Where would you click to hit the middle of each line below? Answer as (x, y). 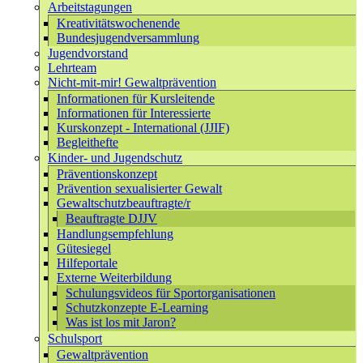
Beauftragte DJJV (111, 218)
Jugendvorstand (88, 53)
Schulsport (75, 338)
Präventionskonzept (107, 174)
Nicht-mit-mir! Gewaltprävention (132, 82)
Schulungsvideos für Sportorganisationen (171, 293)
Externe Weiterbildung (114, 278)
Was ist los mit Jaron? (121, 322)
